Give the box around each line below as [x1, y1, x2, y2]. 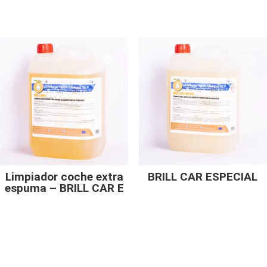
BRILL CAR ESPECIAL [148, 169, 258, 184]
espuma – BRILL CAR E [4, 181, 124, 195]
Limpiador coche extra [5, 169, 123, 184]
